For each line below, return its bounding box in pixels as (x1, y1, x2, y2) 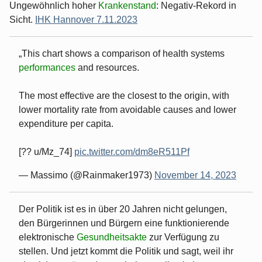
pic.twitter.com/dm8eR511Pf (74, 146, 189, 157)
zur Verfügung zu (149, 232, 219, 242)
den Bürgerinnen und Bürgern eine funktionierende (19, 218, 229, 228)
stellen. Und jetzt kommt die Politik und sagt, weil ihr (19, 246, 233, 256)
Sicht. (9, 14, 35, 25)
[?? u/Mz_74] (19, 146, 74, 157)
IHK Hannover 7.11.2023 (35, 14, 137, 25)
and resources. (78, 62, 139, 73)
